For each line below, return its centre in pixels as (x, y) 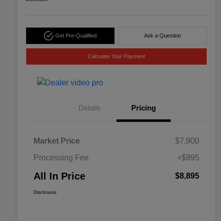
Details (89, 108)
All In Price (59, 176)
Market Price (57, 141)
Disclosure (45, 192)
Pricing (144, 108)
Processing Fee (61, 158)
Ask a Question (163, 36)
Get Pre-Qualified (76, 36)
